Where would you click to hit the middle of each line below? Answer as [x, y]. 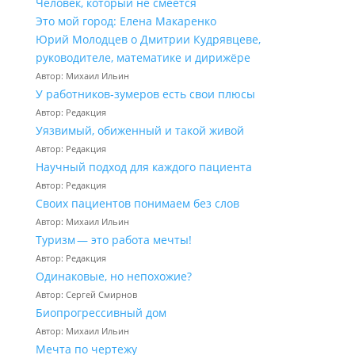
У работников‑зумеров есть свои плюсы [145, 94]
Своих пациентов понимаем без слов [137, 203]
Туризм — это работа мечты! [113, 240]
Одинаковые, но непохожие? [113, 276]
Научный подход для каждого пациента [143, 167]
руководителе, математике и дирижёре [143, 57]
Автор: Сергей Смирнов [86, 294]
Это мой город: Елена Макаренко [126, 21]
